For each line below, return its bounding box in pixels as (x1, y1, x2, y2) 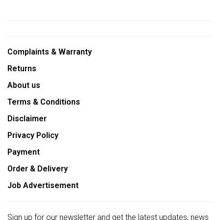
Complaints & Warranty (7, 47, 92, 56)
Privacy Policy (7, 131, 58, 140)
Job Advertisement (7, 181, 79, 190)
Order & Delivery (7, 164, 68, 173)
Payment (7, 147, 40, 157)
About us (7, 81, 40, 90)
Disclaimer (7, 114, 47, 123)
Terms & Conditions (7, 97, 80, 107)
